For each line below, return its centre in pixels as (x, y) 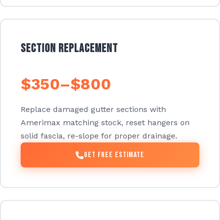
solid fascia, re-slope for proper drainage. (99, 136)
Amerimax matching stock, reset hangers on (105, 123)
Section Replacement (69, 49)
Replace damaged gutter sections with (93, 110)
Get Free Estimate (114, 155)
